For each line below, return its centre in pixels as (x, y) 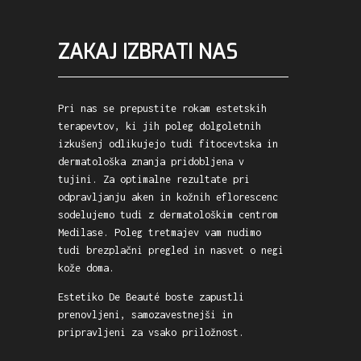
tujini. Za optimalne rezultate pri (154, 179)
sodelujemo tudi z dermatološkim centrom (168, 215)
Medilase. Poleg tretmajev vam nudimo (160, 232)
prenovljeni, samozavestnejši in (145, 315)
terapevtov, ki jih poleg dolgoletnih (160, 126)
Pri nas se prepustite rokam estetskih (162, 108)
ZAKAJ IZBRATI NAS (147, 52)
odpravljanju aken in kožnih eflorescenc (168, 197)
